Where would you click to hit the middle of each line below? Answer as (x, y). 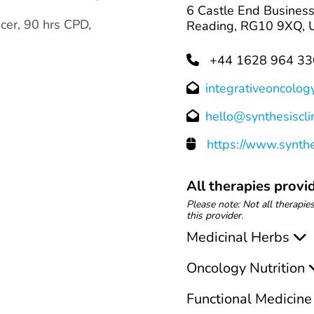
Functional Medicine (249, 299)
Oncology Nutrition (246, 268)
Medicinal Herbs (238, 237)
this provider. (215, 216)
